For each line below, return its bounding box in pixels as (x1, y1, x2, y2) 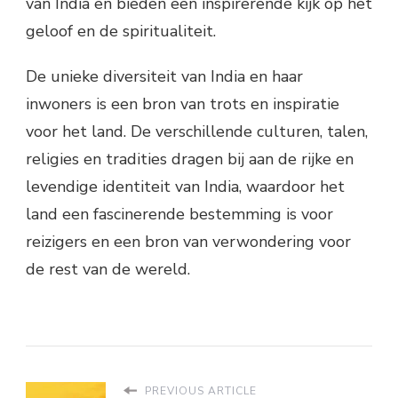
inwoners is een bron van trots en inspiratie (26, 92, 339, 115)
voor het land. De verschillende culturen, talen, (26, 120, 368, 142)
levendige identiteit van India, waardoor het (26, 175, 345, 197)
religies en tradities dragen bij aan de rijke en (26, 147, 354, 170)
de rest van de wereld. (26, 258, 190, 280)
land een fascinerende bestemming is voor (26, 203, 333, 225)
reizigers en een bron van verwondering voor (26, 230, 351, 252)
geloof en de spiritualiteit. (26, 20, 216, 42)
